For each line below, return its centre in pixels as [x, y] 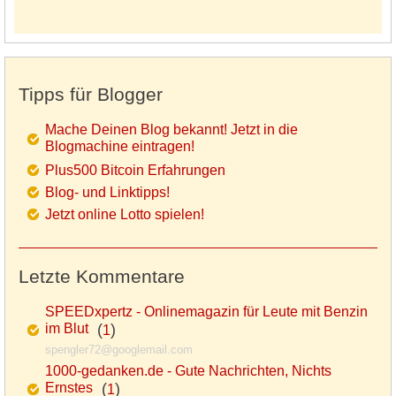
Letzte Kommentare [102, 276]
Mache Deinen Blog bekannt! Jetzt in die [171, 129]
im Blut [67, 329]
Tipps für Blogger [91, 94]
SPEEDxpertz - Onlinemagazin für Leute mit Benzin [206, 311]
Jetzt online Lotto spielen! [125, 214]
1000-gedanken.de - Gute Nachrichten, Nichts [188, 370]
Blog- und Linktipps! [107, 192]
